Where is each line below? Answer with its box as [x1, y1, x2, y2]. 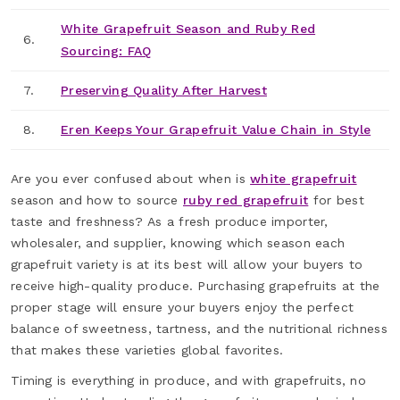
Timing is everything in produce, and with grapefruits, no [11, 372, 366, 387]
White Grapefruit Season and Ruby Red [61, 21, 316, 36]
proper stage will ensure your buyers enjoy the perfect [11, 299, 354, 314]
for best [308, 192, 364, 207]
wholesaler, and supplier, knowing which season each [11, 235, 346, 250]
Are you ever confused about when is [11, 171, 251, 186]
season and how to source [11, 192, 183, 207]
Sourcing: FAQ [61, 43, 152, 58]
